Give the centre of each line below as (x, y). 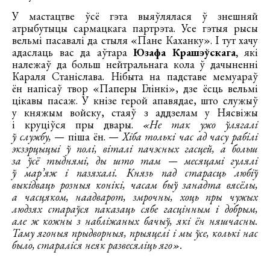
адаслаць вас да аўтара (73, 52)
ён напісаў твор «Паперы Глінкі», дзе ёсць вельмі (135, 89)
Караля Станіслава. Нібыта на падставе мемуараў (135, 77)
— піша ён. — (86, 137)
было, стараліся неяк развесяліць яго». (97, 245)
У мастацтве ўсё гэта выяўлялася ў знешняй (135, 16)
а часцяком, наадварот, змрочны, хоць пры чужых (135, 197)
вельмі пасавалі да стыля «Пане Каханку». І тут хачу (135, 40)
